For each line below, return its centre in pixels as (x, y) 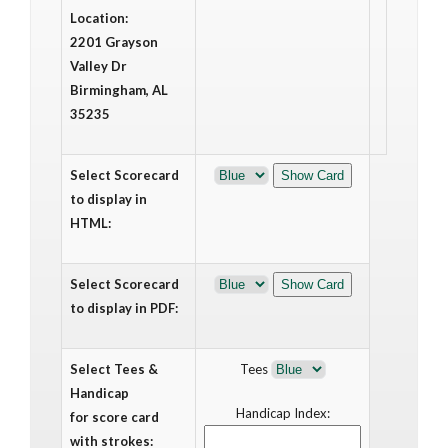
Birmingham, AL (119, 90)
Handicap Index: (282, 413)
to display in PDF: (124, 308)
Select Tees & (114, 369)
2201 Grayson (114, 42)
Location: (99, 18)
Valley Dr (98, 66)
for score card (114, 417)
